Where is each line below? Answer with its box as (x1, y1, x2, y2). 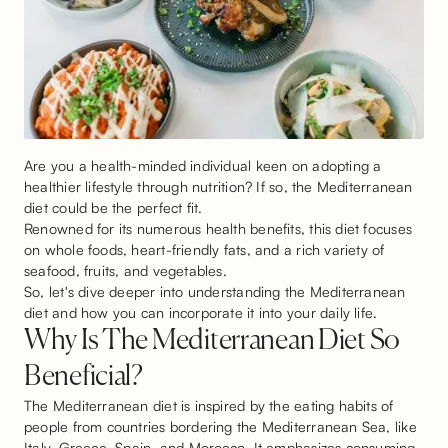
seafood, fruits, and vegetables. (24, 261, 232, 280)
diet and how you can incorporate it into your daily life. (24, 303, 378, 322)
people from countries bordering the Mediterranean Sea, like (24, 417, 417, 436)
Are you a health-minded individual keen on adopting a (24, 156, 382, 175)
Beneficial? (24, 363, 143, 392)
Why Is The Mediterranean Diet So (24, 327, 401, 356)
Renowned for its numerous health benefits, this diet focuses (24, 219, 412, 238)
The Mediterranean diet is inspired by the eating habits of (24, 396, 394, 415)
